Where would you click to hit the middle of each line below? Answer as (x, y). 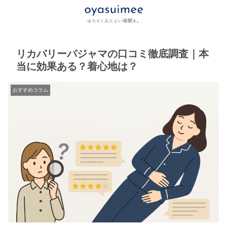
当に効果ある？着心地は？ (77, 66)
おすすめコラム (30, 90)
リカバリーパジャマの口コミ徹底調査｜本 (112, 54)
